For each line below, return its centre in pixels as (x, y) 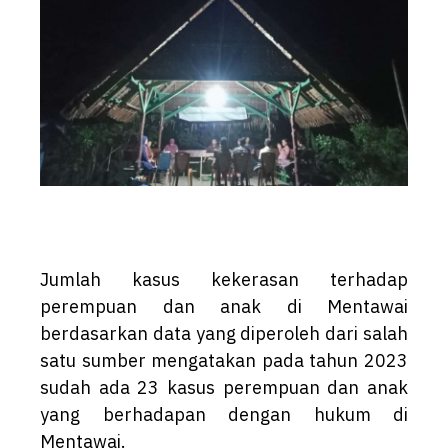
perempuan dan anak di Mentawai (224, 307)
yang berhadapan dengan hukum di (224, 415)
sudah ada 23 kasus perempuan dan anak (224, 388)
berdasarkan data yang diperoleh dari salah (224, 334)
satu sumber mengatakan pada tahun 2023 (224, 361)
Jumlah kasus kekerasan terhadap (224, 280)
